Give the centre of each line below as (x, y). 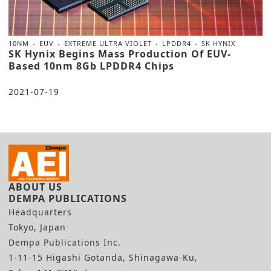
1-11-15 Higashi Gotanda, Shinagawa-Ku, (103, 258)
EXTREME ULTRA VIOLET (108, 44)
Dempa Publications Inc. (65, 243)
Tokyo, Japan (37, 227)
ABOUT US (35, 187)
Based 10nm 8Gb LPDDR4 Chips (91, 66)
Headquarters (40, 212)
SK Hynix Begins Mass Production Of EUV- (120, 54)
